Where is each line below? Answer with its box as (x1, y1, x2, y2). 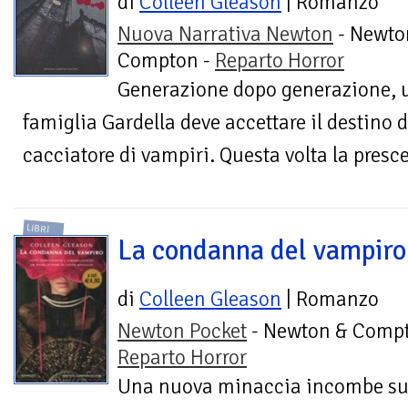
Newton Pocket (117, 317, 247, 344)
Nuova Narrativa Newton (117, 21, 333, 48)
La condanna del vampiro (117, 232, 406, 268)
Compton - (117, 47, 215, 75)
